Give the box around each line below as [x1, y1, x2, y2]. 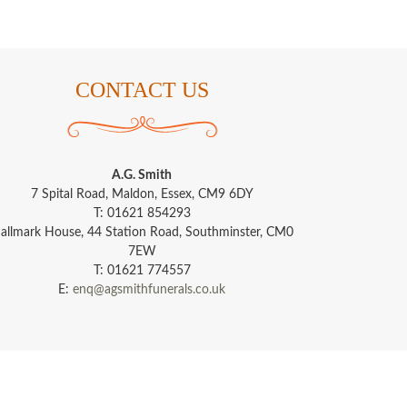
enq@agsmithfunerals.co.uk [73, 283, 226, 297]
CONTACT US [74, 78, 209, 103]
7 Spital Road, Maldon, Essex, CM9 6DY [30, 188, 253, 202]
